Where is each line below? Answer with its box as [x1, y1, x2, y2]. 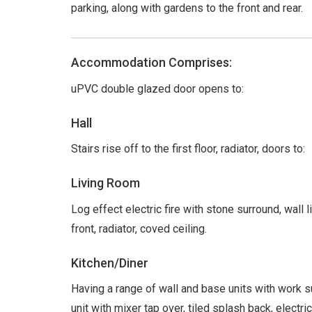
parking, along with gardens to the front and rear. [71, 1, 303, 15]
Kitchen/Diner [71, 255, 148, 270]
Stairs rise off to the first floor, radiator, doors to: [71, 142, 305, 156]
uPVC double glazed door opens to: [71, 81, 244, 95]
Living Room [71, 175, 140, 191]
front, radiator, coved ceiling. [71, 221, 207, 235]
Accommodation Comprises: [71, 55, 232, 70]
